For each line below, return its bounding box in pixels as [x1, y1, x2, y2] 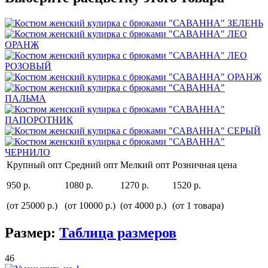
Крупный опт [7, 159, 62, 170]
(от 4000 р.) [120, 200, 166, 211]
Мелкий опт [120, 159, 170, 170]
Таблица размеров [59, 224, 176, 240]
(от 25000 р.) [7, 200, 57, 211]
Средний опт [65, 159, 118, 170]
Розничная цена [172, 159, 237, 170]
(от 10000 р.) [65, 200, 115, 211]
